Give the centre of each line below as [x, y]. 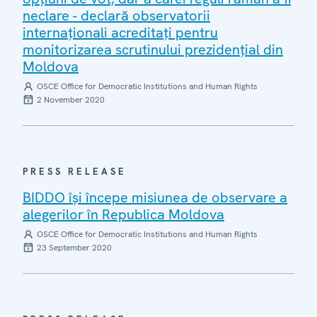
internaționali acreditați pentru [120, 32]
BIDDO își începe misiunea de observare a [155, 197]
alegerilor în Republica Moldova [123, 214]
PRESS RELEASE [75, 171]
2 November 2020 [71, 99]
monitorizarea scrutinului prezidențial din [153, 49]
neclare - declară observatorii [116, 15]
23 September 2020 [74, 247]
